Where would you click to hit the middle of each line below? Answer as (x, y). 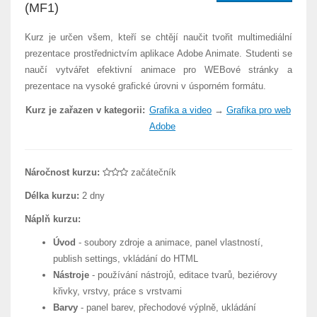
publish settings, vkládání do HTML (126, 259)
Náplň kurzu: (53, 219)
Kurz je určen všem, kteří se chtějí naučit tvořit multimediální (158, 37)
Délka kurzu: (52, 196)
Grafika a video (180, 110)
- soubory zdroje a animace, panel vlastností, (169, 242)
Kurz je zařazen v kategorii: (85, 110)
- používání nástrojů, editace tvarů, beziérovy (183, 275)
